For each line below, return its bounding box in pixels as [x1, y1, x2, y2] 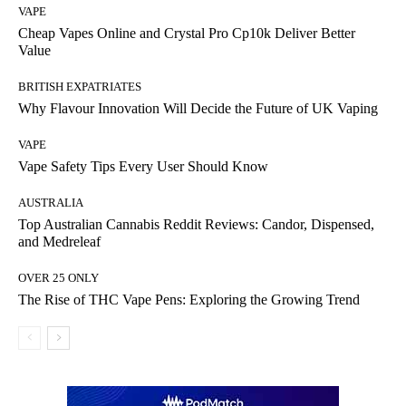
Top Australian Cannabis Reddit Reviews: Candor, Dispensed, [18, 217, 374, 233]
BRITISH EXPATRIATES [18, 80, 141, 94]
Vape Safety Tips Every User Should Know [18, 159, 268, 175]
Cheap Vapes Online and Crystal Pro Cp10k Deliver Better [18, 25, 355, 42]
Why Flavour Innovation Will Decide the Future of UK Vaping [18, 101, 378, 117]
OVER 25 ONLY [18, 271, 99, 285]
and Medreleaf [18, 234, 101, 250]
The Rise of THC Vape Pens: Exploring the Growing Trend [18, 292, 360, 308]
